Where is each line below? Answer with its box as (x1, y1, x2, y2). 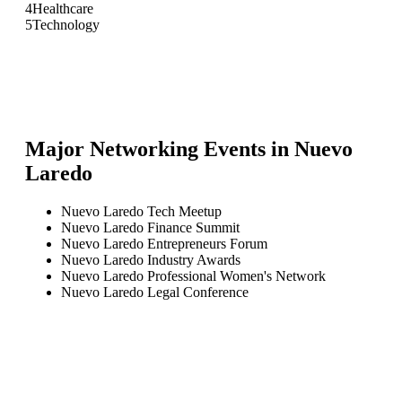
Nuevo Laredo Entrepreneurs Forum (61, 235, 267, 251)
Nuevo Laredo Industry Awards (61, 251, 240, 267)
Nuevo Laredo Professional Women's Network (61, 267, 326, 284)
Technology (32, 16, 100, 32)
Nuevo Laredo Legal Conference (61, 284, 249, 300)
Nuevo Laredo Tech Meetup (61, 203, 222, 219)
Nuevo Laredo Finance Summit (61, 219, 240, 235)
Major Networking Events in (25, 136, 294, 161)
